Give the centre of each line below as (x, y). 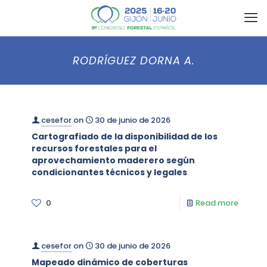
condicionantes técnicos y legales (109, 172)
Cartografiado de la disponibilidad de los (125, 136)
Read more (217, 203)
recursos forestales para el (94, 148)
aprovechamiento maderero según (113, 160)
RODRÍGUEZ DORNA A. (133, 60)
